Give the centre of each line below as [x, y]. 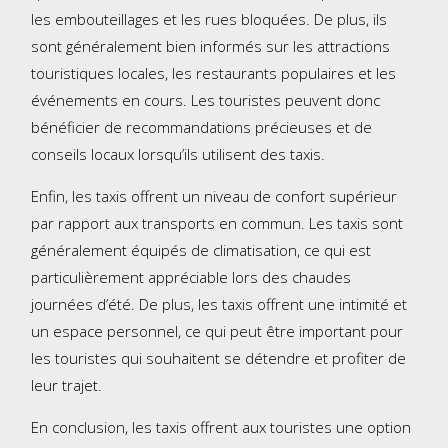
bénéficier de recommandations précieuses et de [202, 127]
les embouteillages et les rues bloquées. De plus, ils [209, 19]
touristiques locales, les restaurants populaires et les [214, 73]
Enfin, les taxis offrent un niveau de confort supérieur [214, 196]
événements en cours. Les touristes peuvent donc [206, 100]
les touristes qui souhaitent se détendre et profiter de [219, 358]
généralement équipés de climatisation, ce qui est [201, 250]
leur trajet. [67, 385]
